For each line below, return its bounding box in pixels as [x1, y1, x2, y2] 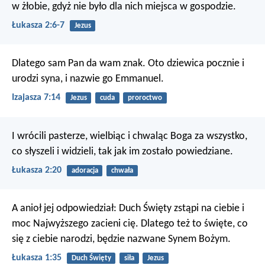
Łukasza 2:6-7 [12, 21, 64, 31]
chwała [111, 166, 133, 174]
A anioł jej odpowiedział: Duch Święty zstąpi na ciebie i [12, 203, 244, 215]
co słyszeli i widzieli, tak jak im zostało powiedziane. [12, 146, 233, 157]
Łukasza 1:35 [12, 253, 62, 263]
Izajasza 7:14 [12, 93, 60, 103]
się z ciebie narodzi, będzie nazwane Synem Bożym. [12, 234, 231, 245]
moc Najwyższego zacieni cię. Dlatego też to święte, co [12, 218, 248, 230]
